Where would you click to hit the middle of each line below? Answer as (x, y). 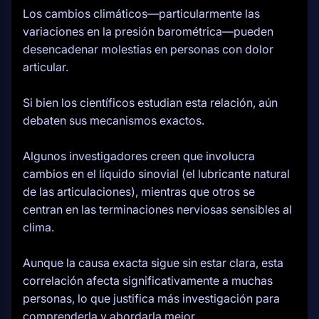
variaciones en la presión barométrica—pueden (148, 31)
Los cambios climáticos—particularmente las (141, 14)
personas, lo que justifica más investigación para (151, 298)
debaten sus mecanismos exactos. (114, 120)
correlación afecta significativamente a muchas (148, 281)
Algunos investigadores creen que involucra (139, 156)
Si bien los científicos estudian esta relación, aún (150, 103)
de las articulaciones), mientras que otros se (139, 192)
